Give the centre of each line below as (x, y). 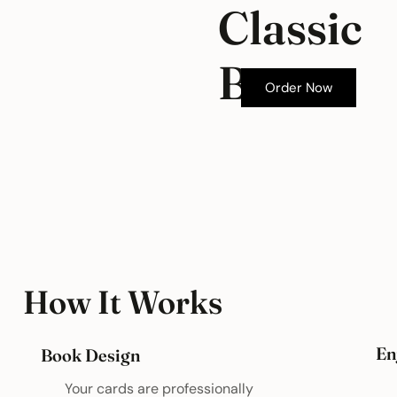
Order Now (298, 87)
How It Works (123, 302)
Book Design (90, 355)
